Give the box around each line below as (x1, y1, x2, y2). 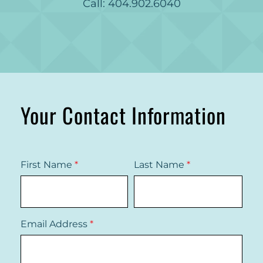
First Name (20, 159, 75, 170)
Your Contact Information (20, 99, 226, 130)
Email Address (20, 218, 90, 230)
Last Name (133, 159, 187, 170)
